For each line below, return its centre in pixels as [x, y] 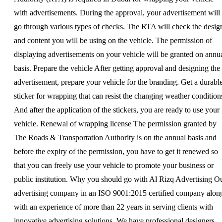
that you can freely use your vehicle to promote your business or [114, 165]
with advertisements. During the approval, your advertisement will [117, 12]
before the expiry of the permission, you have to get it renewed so [116, 151]
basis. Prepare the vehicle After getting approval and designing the [117, 68]
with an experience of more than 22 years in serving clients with [113, 207]
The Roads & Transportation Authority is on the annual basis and [115, 137]
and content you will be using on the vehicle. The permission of [113, 40]
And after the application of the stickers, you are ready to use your [117, 110]
